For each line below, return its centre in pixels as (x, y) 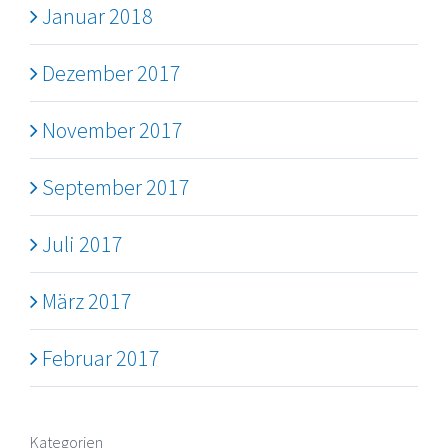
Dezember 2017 (111, 73)
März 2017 (87, 301)
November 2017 (112, 130)
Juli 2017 (82, 244)
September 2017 (116, 187)
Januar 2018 (97, 16)
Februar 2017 (101, 358)
